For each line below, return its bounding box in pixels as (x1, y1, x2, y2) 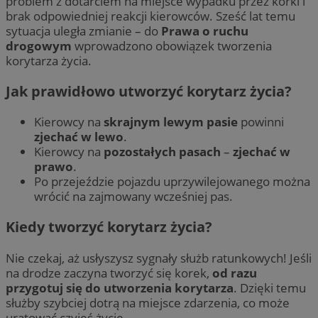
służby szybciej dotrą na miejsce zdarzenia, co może (6, 294, 290, 311)
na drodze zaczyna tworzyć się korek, (6, 264, 212, 281)
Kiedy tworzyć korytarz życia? (6, 217, 212, 237)
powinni (238, 114, 284, 131)
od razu (212, 264, 257, 281)
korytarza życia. (6, 53, 92, 70)
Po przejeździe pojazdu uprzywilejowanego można (34, 173, 310, 190)
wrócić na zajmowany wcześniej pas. (34, 188, 233, 205)
